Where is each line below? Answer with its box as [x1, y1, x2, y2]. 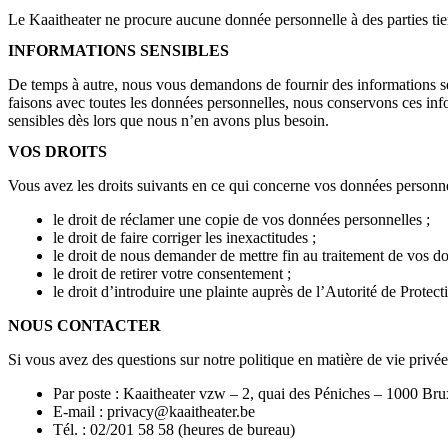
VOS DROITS [8, 143, 107, 161]
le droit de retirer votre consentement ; [53, 265, 291, 283]
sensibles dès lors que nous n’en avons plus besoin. [8, 111, 329, 129]
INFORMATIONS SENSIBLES [8, 41, 229, 59]
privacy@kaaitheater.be [107, 403, 255, 421]
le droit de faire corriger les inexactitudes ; [53, 229, 316, 247]
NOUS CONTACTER [8, 317, 161, 335]
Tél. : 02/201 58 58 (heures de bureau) [53, 421, 295, 439]
